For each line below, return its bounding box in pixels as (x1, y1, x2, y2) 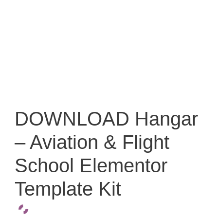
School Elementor (15, 154, 167, 176)
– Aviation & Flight (15, 131, 169, 153)
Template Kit (15, 178, 121, 200)
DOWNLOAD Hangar (15, 108, 198, 129)
